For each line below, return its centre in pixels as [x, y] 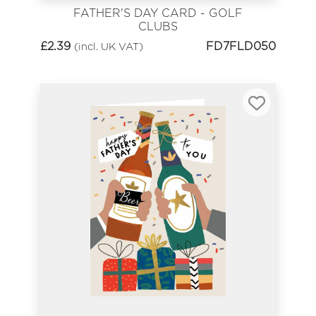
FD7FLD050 [241, 47]
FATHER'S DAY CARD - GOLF [158, 13]
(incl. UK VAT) [109, 47]
